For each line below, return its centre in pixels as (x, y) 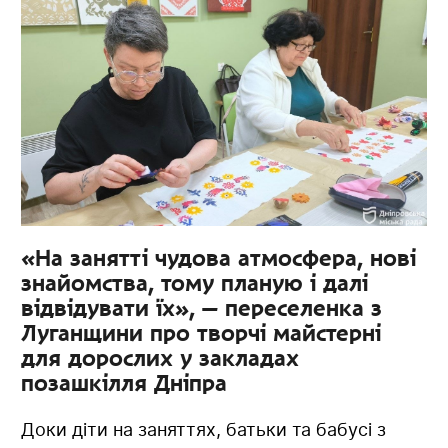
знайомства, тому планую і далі (195, 282)
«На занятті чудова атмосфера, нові (219, 257)
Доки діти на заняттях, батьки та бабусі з (204, 429)
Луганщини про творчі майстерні (201, 332)
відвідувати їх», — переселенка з (202, 307)
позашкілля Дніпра (124, 382)
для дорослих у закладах (160, 357)
